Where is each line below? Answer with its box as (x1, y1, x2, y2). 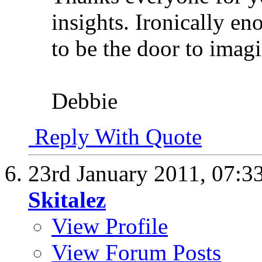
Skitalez (28, 187, 106, 213)
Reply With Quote (29, 124, 202, 150)
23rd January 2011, (28, 161, 212, 187)
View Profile (51, 213, 168, 239)
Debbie (51, 88, 118, 114)
